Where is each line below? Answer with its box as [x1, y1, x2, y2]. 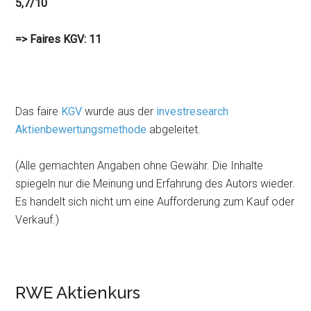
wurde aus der [82, 105, 157, 118]
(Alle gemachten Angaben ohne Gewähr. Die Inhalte [15, 159, 264, 172]
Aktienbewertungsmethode [15, 123, 147, 136]
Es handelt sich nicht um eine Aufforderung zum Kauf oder [15, 195, 295, 208]
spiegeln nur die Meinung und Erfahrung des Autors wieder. [15, 177, 296, 190]
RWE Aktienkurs [15, 283, 141, 303]
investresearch [156, 105, 229, 118]
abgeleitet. [146, 123, 201, 136]
